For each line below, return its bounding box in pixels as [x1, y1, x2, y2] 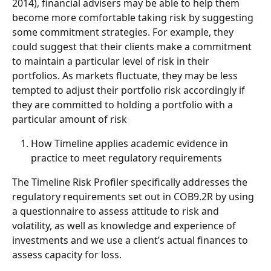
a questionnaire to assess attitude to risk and [12, 204, 221, 218]
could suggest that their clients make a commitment [12, 39, 254, 53]
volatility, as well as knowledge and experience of [12, 218, 238, 232]
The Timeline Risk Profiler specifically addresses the [12, 175, 250, 189]
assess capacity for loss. [12, 247, 122, 261]
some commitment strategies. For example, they [12, 25, 236, 39]
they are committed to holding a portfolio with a [12, 97, 235, 111]
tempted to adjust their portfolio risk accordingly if [12, 83, 247, 97]
